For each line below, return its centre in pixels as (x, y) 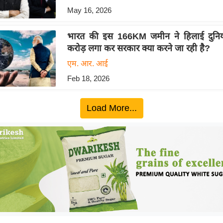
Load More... (111, 108)
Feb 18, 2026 (88, 79)
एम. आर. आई (87, 64)
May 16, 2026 (89, 10)
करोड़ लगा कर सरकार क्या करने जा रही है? (138, 49)
